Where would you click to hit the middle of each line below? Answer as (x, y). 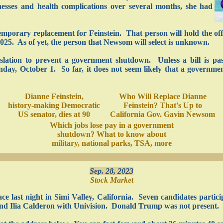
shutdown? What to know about (111, 134)
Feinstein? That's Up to (163, 105)
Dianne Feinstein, (54, 96)
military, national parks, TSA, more (111, 143)
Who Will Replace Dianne (163, 96)
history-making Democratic (54, 105)
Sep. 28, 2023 (111, 171)
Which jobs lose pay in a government (111, 125)
